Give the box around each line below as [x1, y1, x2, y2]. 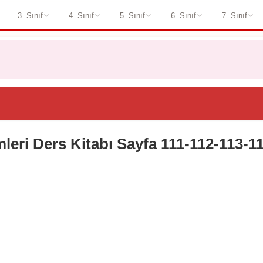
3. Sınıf [17, 11, 43, 20]
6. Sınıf [170, 11, 196, 20]
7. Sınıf [221, 11, 247, 20]
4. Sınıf [68, 11, 94, 20]
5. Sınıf [119, 11, 145, 20]
